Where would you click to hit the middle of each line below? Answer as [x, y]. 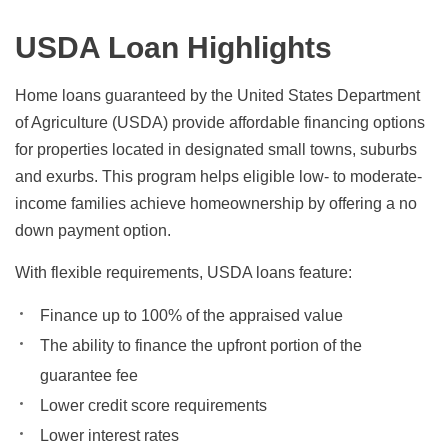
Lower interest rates [109, 435]
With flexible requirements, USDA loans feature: [183, 272]
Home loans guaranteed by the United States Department [217, 95]
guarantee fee [89, 375]
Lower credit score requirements [153, 405]
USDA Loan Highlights [174, 47]
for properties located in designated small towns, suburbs [216, 149]
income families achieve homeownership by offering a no [216, 203]
